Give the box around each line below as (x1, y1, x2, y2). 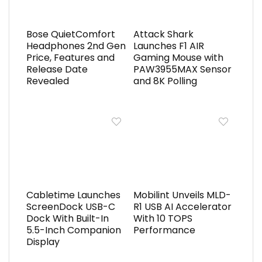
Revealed (26, 74, 69, 88)
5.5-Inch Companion (26, 223, 121, 237)
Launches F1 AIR (133, 39, 204, 53)
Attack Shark (133, 27, 194, 42)
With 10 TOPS (133, 212, 192, 226)
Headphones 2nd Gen (26, 39, 126, 53)
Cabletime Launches (26, 188, 120, 202)
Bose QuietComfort (26, 27, 115, 42)
